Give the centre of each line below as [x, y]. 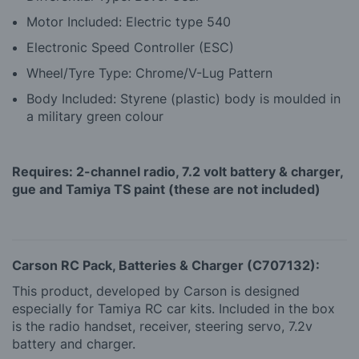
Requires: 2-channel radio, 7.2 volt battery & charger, [177, 171]
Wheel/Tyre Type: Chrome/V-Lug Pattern [149, 73]
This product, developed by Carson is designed [156, 290]
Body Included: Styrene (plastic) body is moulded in [184, 98]
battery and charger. [74, 343]
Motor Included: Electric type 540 [129, 21]
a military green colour [95, 116]
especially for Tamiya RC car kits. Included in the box [173, 308]
